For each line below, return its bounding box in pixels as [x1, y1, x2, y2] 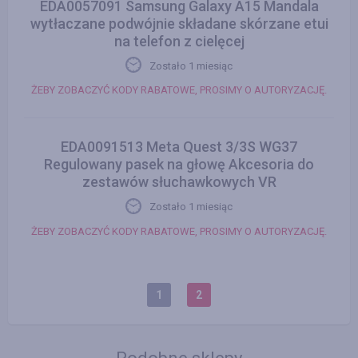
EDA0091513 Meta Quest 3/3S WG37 [61, 138, 297, 156]
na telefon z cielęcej [113, 32, 245, 50]
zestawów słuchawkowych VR [82, 173, 276, 191]
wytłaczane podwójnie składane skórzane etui [30, 14, 328, 32]
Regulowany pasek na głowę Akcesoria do [44, 156, 314, 173]
